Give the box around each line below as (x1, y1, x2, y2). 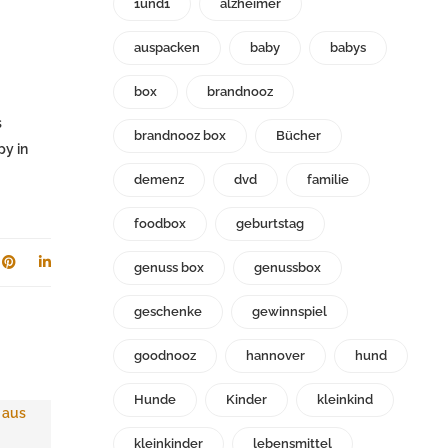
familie (307, 172, 349, 188)
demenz (134, 172, 184, 188)
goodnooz (134, 348, 196, 364)
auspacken (134, 40, 200, 56)
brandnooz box (134, 128, 226, 144)
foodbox (134, 216, 186, 232)
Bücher (276, 128, 321, 144)
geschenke (134, 304, 202, 320)
